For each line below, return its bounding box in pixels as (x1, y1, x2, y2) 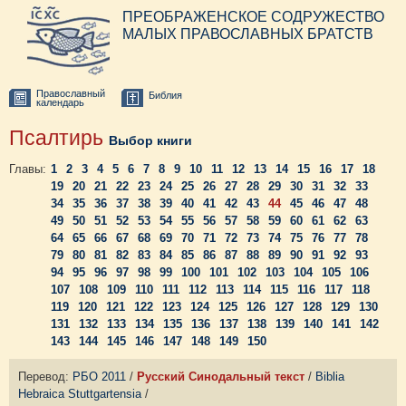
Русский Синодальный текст (137, 370, 304, 384)
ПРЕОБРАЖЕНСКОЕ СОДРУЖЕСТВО (122, 9, 384, 24)
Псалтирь (9, 126, 109, 150)
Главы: (9, 162, 46, 177)
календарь (36, 97, 84, 108)
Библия (149, 90, 182, 101)
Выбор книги (109, 133, 192, 148)
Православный (36, 88, 105, 99)
